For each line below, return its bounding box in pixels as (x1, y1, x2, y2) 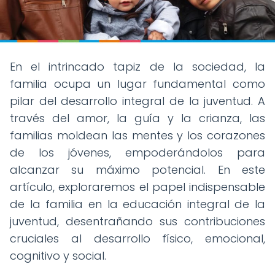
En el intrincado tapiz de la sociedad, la (10, 58, 265, 74)
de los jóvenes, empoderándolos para (10, 144, 265, 160)
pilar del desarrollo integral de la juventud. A (10, 93, 265, 109)
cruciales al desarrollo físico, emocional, (10, 230, 265, 246)
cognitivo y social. (10, 247, 106, 263)
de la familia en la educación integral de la (10, 196, 265, 212)
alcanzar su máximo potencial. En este (10, 161, 265, 177)
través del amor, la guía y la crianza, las (10, 110, 265, 126)
